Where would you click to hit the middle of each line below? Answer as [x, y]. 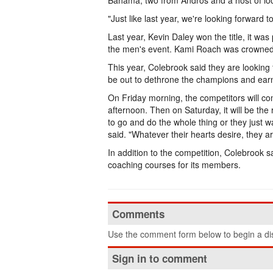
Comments [138, 214]
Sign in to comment [160, 258]
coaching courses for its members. [174, 165]
